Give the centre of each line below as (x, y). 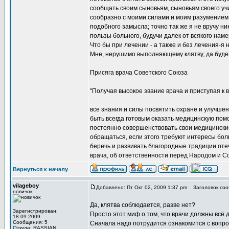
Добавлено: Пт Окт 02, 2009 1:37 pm (142, 187)
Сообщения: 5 (30, 222)
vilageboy (26, 186)
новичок (22, 191)
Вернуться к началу (40, 169)
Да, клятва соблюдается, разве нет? (143, 205)
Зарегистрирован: (35, 211)
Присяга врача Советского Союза (139, 73)
